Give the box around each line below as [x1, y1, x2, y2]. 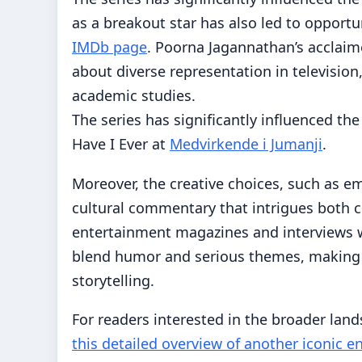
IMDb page [72, 36, 147, 57]
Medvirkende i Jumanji [170, 133, 322, 154]
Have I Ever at [72, 133, 170, 154]
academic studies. [72, 85, 196, 105]
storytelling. [72, 270, 154, 290]
